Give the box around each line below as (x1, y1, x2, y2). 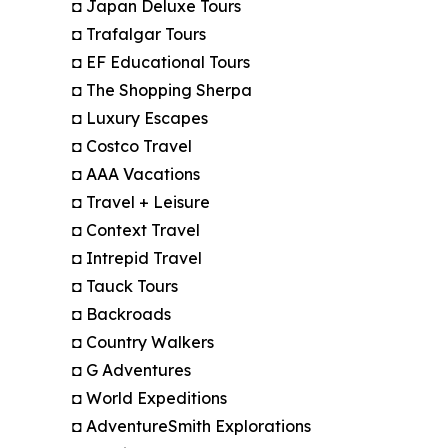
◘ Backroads (72, 304, 171, 325)
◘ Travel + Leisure (72, 192, 210, 213)
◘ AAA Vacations (72, 164, 200, 185)
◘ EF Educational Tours (72, 52, 250, 73)
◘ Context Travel (72, 220, 200, 241)
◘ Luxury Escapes (72, 108, 208, 129)
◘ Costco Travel (72, 136, 192, 157)
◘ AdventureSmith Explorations (72, 416, 311, 437)
